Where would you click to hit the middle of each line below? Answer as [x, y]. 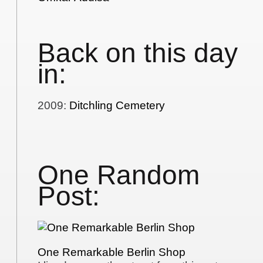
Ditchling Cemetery [117, 105]
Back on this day [138, 53]
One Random [119, 176]
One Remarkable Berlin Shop [112, 252]
